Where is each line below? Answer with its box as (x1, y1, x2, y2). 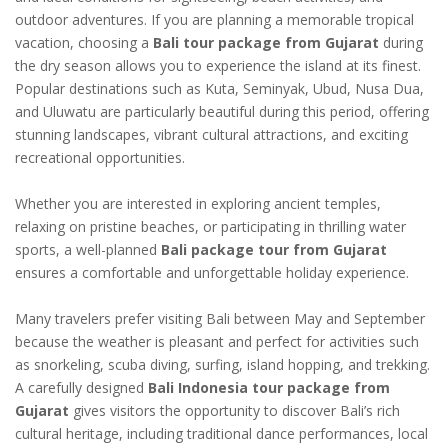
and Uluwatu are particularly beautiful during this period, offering (15, 102, 429, 122)
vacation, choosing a (15, 33, 153, 53)
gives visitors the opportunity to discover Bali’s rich (69, 401, 400, 421)
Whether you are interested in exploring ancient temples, (15, 194, 381, 214)
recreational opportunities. (15, 148, 185, 168)
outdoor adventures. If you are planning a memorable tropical (15, 10, 414, 30)
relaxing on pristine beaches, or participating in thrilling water (15, 217, 406, 237)
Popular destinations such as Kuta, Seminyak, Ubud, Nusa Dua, (15, 79, 424, 99)
